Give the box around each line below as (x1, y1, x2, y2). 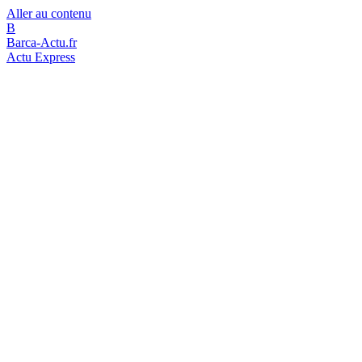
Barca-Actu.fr (6, 36, 77, 49)
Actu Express (6, 50, 75, 64)
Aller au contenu (6, 6, 91, 20)
